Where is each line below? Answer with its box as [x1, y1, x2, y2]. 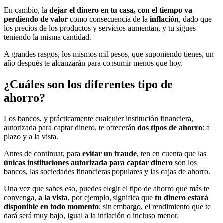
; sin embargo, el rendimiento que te [99, 202, 211, 211]
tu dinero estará [155, 193, 208, 202]
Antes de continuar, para [4, 149, 82, 158]
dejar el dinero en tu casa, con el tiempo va [49, 6, 192, 15]
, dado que [179, 15, 212, 24]
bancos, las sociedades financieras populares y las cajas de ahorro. [4, 167, 212, 176]
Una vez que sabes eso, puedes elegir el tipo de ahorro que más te [4, 184, 209, 193]
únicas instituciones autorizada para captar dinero [4, 158, 175, 167]
